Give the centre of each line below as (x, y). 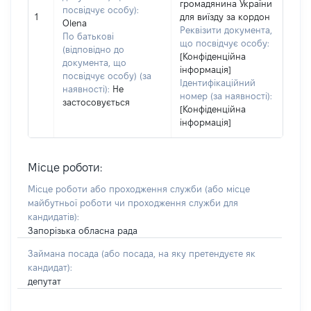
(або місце (227, 189)
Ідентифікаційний (218, 83)
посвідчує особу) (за (107, 76)
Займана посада (65, 253)
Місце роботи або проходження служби (116, 189)
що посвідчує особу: (225, 43)
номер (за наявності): (226, 96)
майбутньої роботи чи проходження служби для (133, 203)
